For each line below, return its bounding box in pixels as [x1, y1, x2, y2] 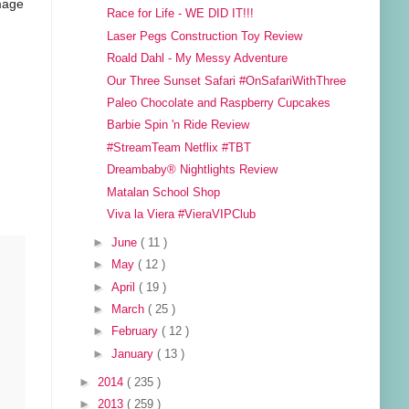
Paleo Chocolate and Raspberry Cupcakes [107, 96, 331, 110]
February [111, 325, 163, 339]
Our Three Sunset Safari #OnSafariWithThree [107, 74, 347, 88]
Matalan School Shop [107, 185, 221, 199]
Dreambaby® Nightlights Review [107, 163, 278, 177]
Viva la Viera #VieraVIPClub [107, 208, 257, 222]
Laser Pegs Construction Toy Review [107, 29, 303, 43]
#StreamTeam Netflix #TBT [107, 141, 252, 154]
